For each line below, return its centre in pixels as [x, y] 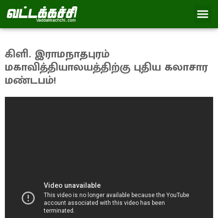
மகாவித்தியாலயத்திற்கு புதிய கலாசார [106, 67]
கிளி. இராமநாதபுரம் [57, 54]
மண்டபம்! [30, 80]
